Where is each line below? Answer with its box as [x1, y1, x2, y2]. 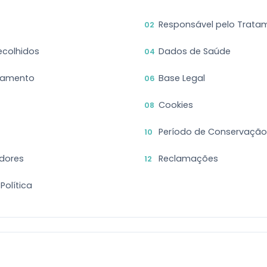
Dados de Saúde [159, 45, 231, 57]
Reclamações [159, 153, 218, 164]
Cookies [159, 99, 193, 111]
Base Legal [159, 72, 205, 84]
